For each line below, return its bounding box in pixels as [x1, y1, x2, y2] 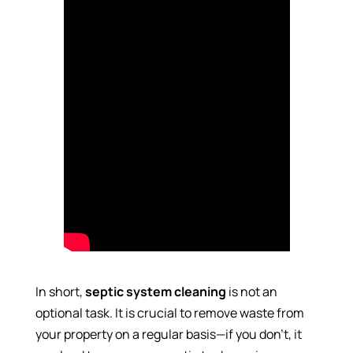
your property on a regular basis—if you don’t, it [35, 325, 302, 344]
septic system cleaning [84, 283, 226, 301]
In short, [35, 283, 85, 301]
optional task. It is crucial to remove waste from [35, 304, 304, 322]
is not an [225, 283, 277, 301]
